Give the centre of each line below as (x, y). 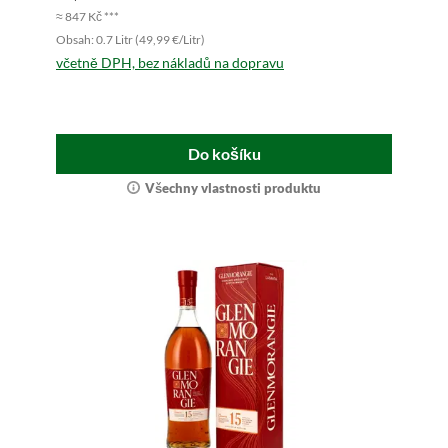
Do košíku (224, 153)
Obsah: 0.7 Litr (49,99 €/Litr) (130, 39)
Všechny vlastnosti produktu (233, 188)
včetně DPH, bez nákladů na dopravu (170, 62)
